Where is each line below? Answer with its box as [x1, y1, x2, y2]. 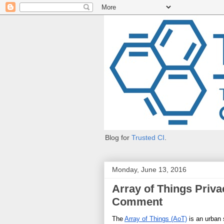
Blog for [105, 133, 131, 141]
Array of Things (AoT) [124, 215, 187, 222]
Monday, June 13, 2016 [112, 165, 186, 173]
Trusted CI [131, 133, 164, 141]
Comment [112, 195, 162, 208]
